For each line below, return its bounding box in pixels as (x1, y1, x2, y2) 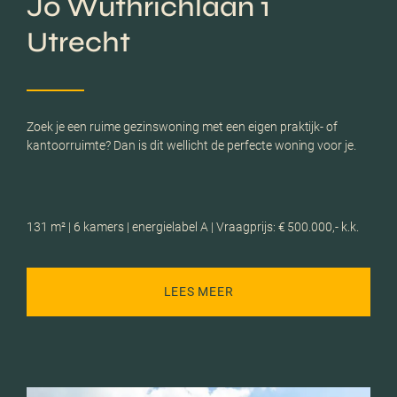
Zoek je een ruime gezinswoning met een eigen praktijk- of (27, 119, 339, 134)
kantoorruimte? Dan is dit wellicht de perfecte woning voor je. (27, 137, 357, 152)
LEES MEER (163, 284, 234, 300)
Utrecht (27, 24, 130, 59)
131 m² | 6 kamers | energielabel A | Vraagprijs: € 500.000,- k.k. (27, 219, 360, 234)
